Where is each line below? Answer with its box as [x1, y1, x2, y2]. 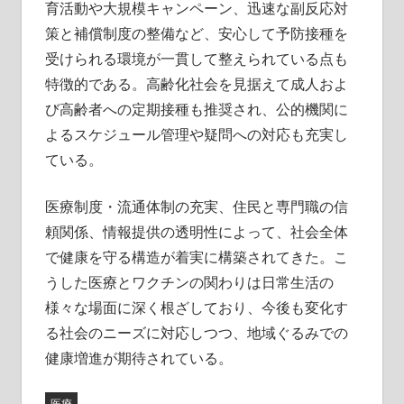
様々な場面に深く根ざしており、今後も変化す [44, 297, 348, 317]
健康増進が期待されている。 [44, 347, 233, 368]
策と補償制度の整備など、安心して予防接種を [44, 23, 348, 43]
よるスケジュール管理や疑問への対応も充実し [44, 124, 348, 144]
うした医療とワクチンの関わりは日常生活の [44, 271, 334, 292]
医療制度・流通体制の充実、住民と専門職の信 [44, 196, 348, 216]
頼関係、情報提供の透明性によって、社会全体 [44, 221, 348, 242]
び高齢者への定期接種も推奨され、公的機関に [44, 98, 348, 119]
